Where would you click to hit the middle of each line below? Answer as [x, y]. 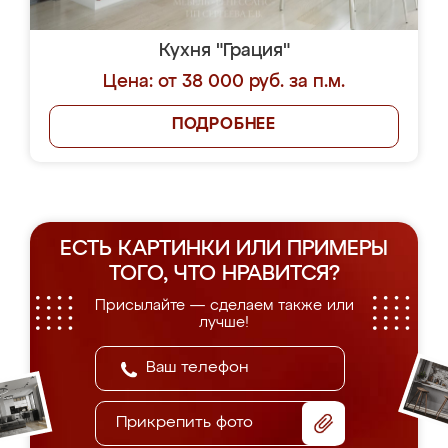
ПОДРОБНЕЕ [224, 125]
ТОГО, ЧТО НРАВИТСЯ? [224, 274]
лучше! [224, 322]
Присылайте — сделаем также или [224, 305]
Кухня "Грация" [224, 51]
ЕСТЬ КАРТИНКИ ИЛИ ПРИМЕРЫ [224, 249]
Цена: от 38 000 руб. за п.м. [224, 82]
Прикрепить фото [184, 423]
